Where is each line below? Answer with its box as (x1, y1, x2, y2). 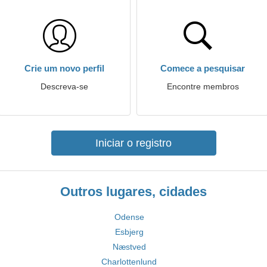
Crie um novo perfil (24, 63, 104, 73)
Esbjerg (114, 227, 144, 237)
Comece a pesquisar (160, 63, 245, 73)
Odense (114, 212, 144, 222)
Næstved (112, 242, 146, 252)
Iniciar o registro (95, 137, 172, 149)
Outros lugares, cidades (60, 184, 207, 199)
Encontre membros (166, 82, 239, 91)
